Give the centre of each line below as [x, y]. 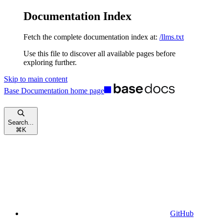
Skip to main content [36, 79]
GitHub [182, 213]
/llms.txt [172, 37]
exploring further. [50, 62]
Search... [21, 122]
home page [86, 90]
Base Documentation [36, 90]
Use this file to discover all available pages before [99, 53]
